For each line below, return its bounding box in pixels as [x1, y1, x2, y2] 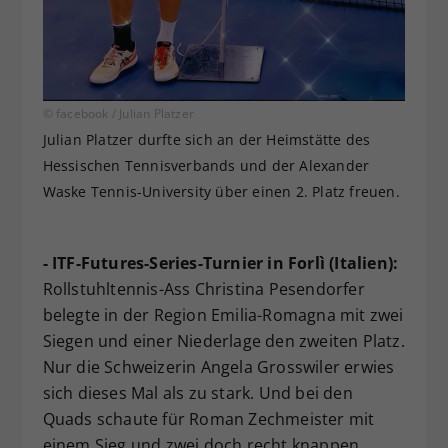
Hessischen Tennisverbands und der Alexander [42, 156, 370, 176]
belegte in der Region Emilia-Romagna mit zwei [42, 304, 404, 327]
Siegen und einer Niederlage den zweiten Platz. [42, 330, 405, 353]
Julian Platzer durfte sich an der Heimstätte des [42, 130, 371, 150]
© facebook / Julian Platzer [42, 105, 194, 123]
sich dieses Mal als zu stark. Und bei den [42, 382, 353, 405]
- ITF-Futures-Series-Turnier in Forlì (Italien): [42, 252, 399, 275]
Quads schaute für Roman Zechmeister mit [42, 408, 375, 431]
